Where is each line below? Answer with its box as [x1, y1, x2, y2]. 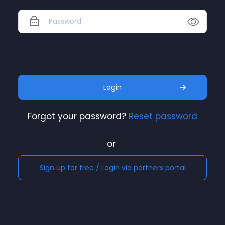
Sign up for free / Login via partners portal [39, 162, 186, 173]
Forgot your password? [28, 109, 126, 122]
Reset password [129, 109, 197, 122]
